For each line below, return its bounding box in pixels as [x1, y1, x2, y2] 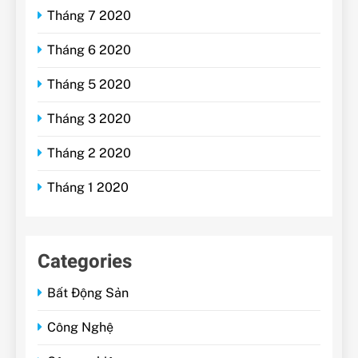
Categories [38, 247, 132, 276]
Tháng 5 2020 [47, 76, 131, 92]
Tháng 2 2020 [47, 145, 131, 161]
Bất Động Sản [47, 284, 129, 300]
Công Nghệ [47, 319, 113, 335]
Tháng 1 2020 [47, 179, 129, 195]
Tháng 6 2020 [47, 42, 131, 58]
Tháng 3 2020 [47, 110, 131, 126]
